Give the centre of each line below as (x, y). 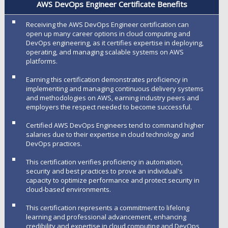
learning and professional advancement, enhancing (106, 217)
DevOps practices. (54, 144)
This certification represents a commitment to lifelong (107, 208)
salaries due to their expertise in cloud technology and (110, 134)
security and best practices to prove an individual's (104, 171)
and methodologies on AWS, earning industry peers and (112, 98)
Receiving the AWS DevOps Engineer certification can (107, 24)
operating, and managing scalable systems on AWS (105, 52)
